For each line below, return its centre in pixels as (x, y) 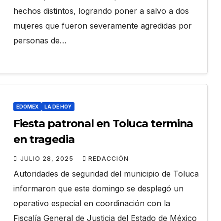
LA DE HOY (58, 107)
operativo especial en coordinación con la (92, 203)
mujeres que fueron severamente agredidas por (102, 26)
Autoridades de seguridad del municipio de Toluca (106, 174)
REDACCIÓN (108, 159)
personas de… (40, 41)
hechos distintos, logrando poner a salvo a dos (101, 11)
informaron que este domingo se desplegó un (98, 189)
